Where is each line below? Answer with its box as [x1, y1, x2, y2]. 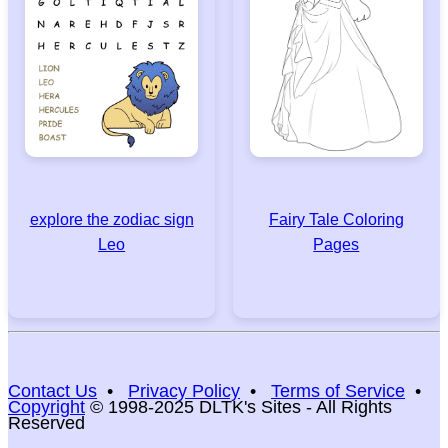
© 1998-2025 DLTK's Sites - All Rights [85, 396, 392, 417]
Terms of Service [271, 380, 405, 401]
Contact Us [8, 380, 97, 401]
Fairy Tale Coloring [268, 210, 404, 228]
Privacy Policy [128, 380, 240, 401]
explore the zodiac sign [29, 210, 194, 228]
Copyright [8, 396, 85, 417]
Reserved [8, 412, 85, 433]
